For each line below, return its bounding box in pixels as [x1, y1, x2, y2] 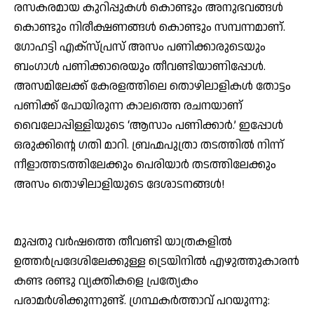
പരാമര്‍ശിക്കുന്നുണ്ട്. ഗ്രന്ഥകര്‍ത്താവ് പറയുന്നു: [14, 292, 270, 310]
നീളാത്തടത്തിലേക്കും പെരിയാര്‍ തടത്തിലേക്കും [14, 156, 276, 174]
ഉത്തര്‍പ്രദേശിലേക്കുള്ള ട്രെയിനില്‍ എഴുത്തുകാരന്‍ [14, 253, 299, 271]
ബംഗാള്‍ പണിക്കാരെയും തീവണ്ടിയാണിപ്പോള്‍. [14, 58, 266, 76]
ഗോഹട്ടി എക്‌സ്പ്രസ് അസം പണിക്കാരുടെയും [14, 39, 266, 56]
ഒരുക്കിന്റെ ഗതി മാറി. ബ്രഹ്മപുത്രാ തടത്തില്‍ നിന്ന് [14, 137, 284, 154]
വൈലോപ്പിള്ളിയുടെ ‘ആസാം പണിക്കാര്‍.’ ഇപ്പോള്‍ [14, 117, 283, 135]
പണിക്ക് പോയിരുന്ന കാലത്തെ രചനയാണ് [14, 97, 243, 115]
